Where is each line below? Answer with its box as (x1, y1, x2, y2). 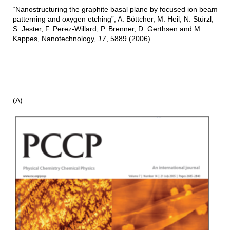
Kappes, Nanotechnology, (12, 34, 98, 43)
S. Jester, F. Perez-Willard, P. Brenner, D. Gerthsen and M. (12, 25, 202, 33)
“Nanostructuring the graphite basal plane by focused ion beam (12, 5, 218, 14)
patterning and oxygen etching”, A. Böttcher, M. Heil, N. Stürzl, (12, 15, 214, 24)
